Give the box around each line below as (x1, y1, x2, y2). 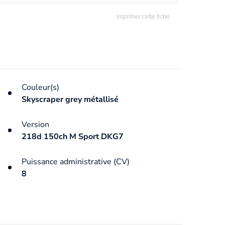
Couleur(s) (21, 81, 59, 93)
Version (21, 119, 49, 130)
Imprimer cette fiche (115, 13, 170, 20)
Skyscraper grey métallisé (21, 93, 119, 105)
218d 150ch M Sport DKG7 (21, 131, 124, 142)
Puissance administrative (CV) (21, 156, 130, 167)
